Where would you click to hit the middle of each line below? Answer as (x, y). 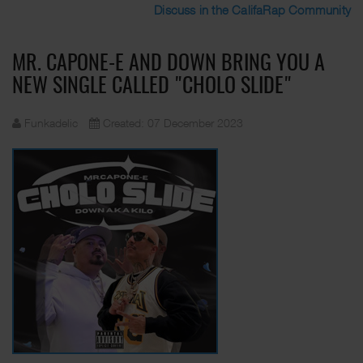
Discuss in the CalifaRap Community (252, 10)
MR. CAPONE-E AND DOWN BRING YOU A (169, 64)
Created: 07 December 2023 (173, 123)
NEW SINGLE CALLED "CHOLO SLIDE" (152, 87)
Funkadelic (51, 123)
